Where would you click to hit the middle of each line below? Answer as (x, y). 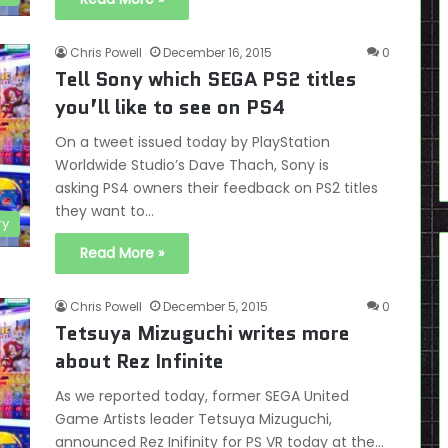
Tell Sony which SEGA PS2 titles (206, 79)
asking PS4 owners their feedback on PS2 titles (216, 188)
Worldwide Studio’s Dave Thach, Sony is (192, 165)
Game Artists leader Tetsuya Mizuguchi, (193, 419)
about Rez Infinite (139, 361)
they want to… (104, 211)
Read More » (122, 253)
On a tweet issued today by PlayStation (192, 142)
